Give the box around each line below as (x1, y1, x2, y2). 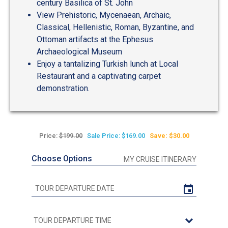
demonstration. (37, 83, 90, 94)
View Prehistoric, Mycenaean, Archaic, (37, 10, 171, 20)
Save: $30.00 (149, 132, 189, 140)
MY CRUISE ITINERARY (124, 155, 196, 164)
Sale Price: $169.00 (87, 132, 145, 140)
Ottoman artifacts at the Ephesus (37, 35, 153, 45)
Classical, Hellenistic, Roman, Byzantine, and (37, 22, 194, 33)
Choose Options (32, 154, 92, 164)
